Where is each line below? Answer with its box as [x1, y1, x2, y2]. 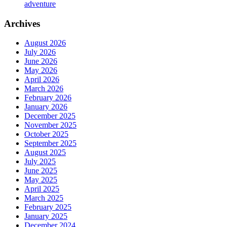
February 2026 [24, 93, 71, 102]
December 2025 [24, 111, 75, 121]
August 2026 [24, 39, 66, 48]
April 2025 [24, 184, 59, 194]
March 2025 [24, 194, 63, 203]
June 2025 [24, 166, 57, 175]
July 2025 [24, 157, 56, 166]
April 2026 [24, 75, 59, 84]
